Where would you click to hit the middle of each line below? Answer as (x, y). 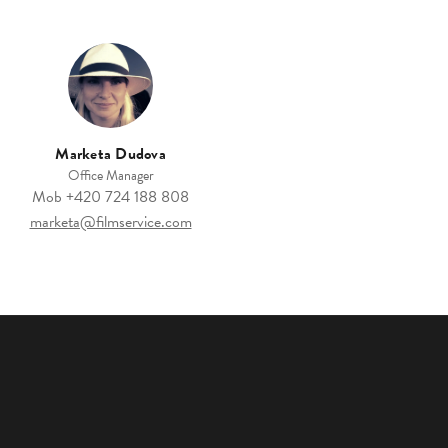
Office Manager (110, 176)
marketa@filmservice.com (110, 222)
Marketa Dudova (110, 154)
